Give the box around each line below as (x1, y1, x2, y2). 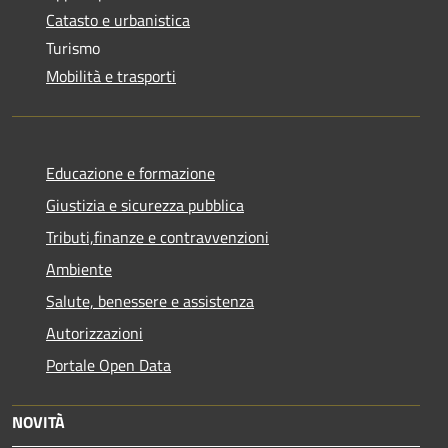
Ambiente (46, 256, 112, 281)
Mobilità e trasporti (46, 63, 176, 88)
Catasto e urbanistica (46, 7, 190, 32)
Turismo (46, 35, 100, 60)
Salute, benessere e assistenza (46, 288, 254, 313)
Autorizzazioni (46, 320, 143, 345)
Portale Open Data (46, 352, 171, 377)
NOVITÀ (12, 409, 65, 434)
